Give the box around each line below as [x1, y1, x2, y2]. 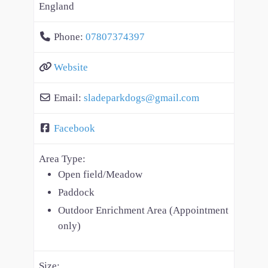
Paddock [58, 187, 95, 199]
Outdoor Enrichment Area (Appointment [58, 205, 229, 217]
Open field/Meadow [58, 169, 142, 181]
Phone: [54, 31, 86, 43]
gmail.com [155, 92, 199, 104]
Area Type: [39, 153, 86, 165]
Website [54, 62, 88, 74]
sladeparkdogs [84, 92, 145, 104]
